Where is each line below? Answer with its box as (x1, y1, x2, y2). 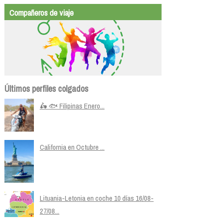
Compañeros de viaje (9, 6, 74, 18)
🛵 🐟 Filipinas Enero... (39, 100, 105, 111)
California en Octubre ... (39, 142, 105, 153)
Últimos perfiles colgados (4, 82, 88, 95)
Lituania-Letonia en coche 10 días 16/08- (39, 193, 154, 204)
